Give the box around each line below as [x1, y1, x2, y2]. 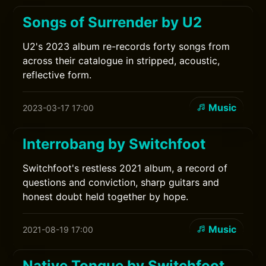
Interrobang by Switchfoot [23, 135, 206, 153]
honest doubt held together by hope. [23, 191, 189, 202]
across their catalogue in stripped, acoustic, [23, 55, 220, 66]
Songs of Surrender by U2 [23, 14, 202, 31]
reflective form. [23, 69, 92, 81]
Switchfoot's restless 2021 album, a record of [23, 162, 228, 174]
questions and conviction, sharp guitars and [23, 176, 220, 188]
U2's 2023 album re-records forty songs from [23, 40, 230, 52]
